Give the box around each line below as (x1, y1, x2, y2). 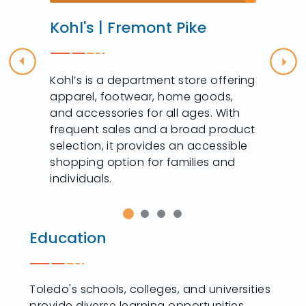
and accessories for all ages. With (50, 105, 240, 122)
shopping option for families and (50, 154, 236, 171)
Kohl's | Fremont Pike (50, 17, 207, 39)
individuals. (50, 171, 112, 187)
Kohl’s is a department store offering (50, 72, 255, 89)
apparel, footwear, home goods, (50, 89, 234, 105)
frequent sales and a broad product (50, 122, 255, 138)
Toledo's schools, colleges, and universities (29, 281, 271, 298)
